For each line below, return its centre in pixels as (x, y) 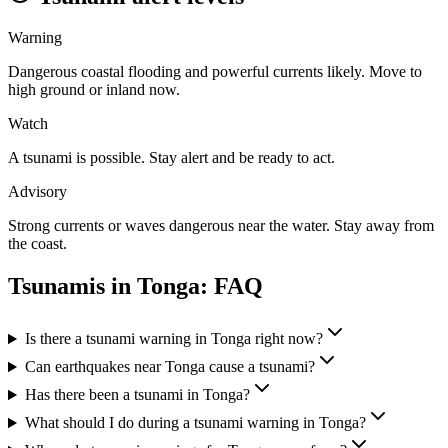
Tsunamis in (72, 286)
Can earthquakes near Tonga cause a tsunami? (169, 367)
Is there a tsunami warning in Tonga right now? (173, 339)
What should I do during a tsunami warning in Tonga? (195, 423)
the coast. (37, 244)
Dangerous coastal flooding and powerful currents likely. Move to (215, 72)
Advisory (37, 192)
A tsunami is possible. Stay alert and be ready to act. (171, 158)
